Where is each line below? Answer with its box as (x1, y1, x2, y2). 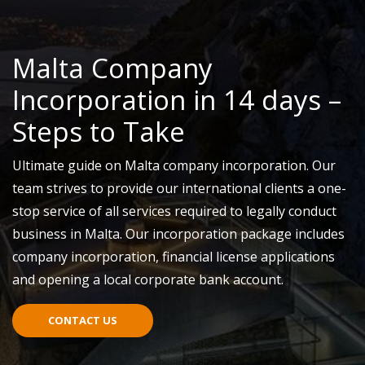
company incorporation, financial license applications (12, 248, 335, 266)
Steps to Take (12, 113, 185, 150)
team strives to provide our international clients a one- (12, 179, 346, 197)
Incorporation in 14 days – (12, 81, 341, 118)
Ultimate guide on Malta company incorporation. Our (12, 156, 336, 174)
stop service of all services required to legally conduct (12, 202, 336, 220)
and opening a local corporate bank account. (12, 270, 284, 288)
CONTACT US (48, 313, 117, 328)
